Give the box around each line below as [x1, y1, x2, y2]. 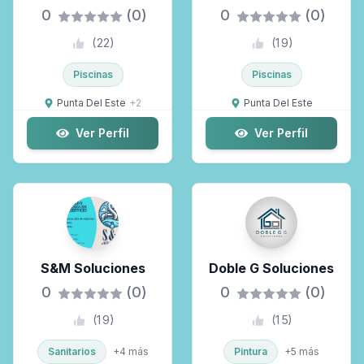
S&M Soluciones [40, 260, 145, 276]
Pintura [234, 345, 267, 357]
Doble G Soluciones [209, 260, 334, 276]
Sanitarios [47, 345, 96, 357]
